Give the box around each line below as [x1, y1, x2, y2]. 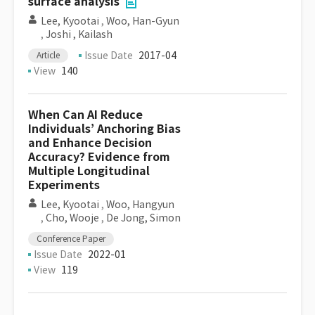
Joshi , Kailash [46, 28, 112, 41]
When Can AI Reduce [28, 108, 143, 122]
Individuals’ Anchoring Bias [28, 122, 181, 136]
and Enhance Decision [28, 136, 152, 150]
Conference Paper [37, 233, 105, 244]
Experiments [28, 178, 100, 193]
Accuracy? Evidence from [28, 150, 170, 165]
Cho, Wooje [46, 212, 99, 224]
